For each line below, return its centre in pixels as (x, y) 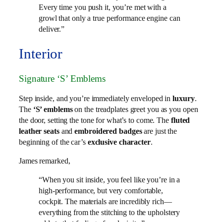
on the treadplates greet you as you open (135, 109)
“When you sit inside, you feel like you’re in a (110, 180)
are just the (160, 131)
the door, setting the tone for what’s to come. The (95, 120)
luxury (184, 98)
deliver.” (52, 29)
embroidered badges (108, 131)
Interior (41, 54)
